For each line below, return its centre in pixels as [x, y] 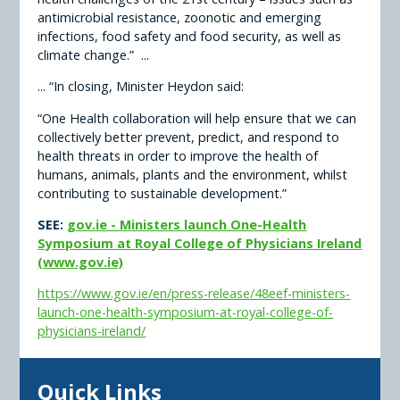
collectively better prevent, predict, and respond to [189, 137]
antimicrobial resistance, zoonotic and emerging [180, 17]
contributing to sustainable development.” [162, 193]
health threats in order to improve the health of [178, 155]
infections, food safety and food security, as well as [190, 36]
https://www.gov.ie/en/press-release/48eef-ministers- [194, 294]
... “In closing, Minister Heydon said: [141, 87]
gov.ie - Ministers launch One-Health [187, 224]
